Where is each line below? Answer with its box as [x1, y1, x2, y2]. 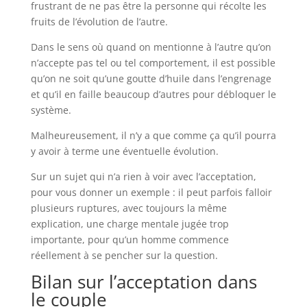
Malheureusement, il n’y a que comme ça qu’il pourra [30, 128, 276, 142]
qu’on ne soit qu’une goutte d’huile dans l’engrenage [30, 71, 271, 85]
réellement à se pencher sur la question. [30, 248, 218, 262]
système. [30, 103, 74, 116]
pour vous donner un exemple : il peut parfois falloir [30, 185, 272, 199]
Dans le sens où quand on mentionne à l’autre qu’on [30, 40, 271, 53]
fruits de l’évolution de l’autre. [30, 14, 171, 28]
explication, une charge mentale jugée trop [30, 217, 229, 230]
